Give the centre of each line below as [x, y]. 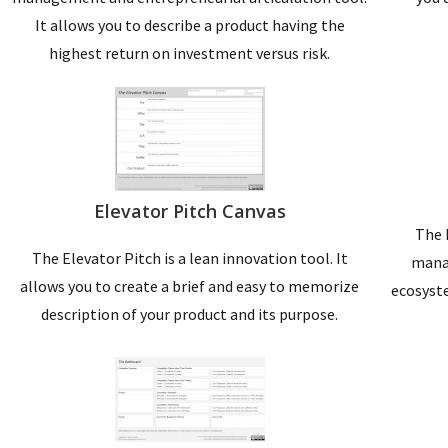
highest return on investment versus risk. [190, 52]
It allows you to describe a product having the [189, 24]
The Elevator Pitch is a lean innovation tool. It [189, 257]
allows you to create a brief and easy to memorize [190, 285]
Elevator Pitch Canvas [189, 210]
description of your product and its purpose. [190, 313]
